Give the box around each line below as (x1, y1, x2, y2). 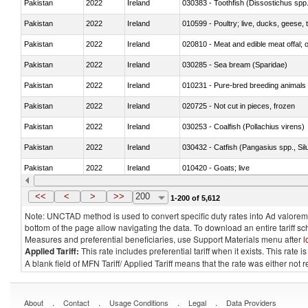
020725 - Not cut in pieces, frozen (182, 101, 295, 110)
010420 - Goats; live (182, 163, 250, 172)
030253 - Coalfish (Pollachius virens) (182, 122, 305, 131)
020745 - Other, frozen (182, 184, 258, 192)
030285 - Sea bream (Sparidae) (182, 60, 287, 69)
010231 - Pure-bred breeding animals (182, 80, 306, 89)
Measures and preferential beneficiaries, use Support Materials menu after (25, 233, 303, 245)
